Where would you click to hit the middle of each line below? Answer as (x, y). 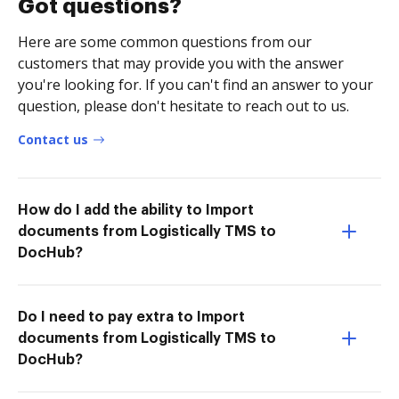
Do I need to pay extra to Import (131, 317)
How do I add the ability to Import (136, 210)
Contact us (53, 139)
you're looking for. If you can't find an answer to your (195, 84)
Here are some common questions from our (165, 41)
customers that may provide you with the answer (181, 63)
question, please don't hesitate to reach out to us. (183, 106)
